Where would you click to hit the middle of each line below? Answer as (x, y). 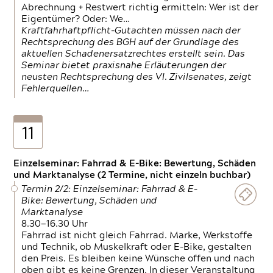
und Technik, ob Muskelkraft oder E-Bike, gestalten (137, 247)
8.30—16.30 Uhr (55, 224)
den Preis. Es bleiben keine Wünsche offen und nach (138, 259)
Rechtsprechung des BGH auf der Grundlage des (130, 42)
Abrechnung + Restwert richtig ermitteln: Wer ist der (140, 8)
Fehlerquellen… (55, 89)
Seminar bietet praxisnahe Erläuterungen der (124, 66)
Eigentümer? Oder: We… (76, 19)
